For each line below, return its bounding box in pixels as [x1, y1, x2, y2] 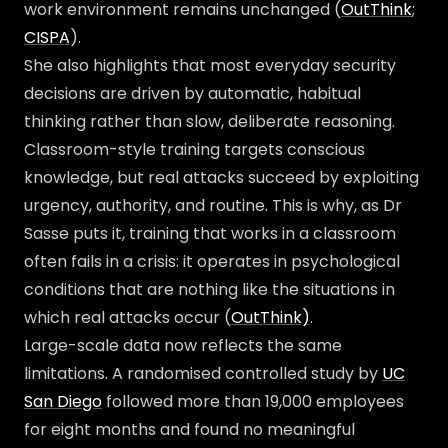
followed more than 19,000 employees [102, 390, 404, 413]
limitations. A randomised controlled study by [24, 362, 382, 385]
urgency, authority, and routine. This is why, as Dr [24, 194, 402, 217]
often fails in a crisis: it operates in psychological [24, 250, 400, 273]
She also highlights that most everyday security [24, 54, 396, 77]
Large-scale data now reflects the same [24, 334, 342, 357]
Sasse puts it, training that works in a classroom [24, 222, 396, 245]
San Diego [24, 390, 102, 413]
